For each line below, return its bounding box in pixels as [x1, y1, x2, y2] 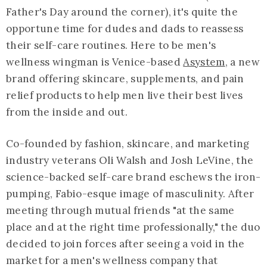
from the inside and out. [6, 105, 128, 119]
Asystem [183, 55, 225, 69]
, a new [225, 55, 260, 69]
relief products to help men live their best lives [6, 89, 243, 103]
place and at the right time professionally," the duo [6, 221, 260, 234]
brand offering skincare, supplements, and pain [6, 72, 244, 86]
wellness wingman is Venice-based [6, 55, 184, 69]
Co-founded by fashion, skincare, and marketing [6, 137, 250, 151]
